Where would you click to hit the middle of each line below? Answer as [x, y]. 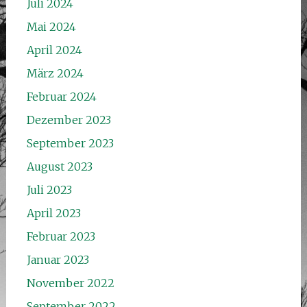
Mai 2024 [51, 26]
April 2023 [53, 213]
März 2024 [55, 73]
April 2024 [54, 50]
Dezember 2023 [69, 120]
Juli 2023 [49, 189]
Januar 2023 [58, 259]
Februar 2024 [61, 96]
